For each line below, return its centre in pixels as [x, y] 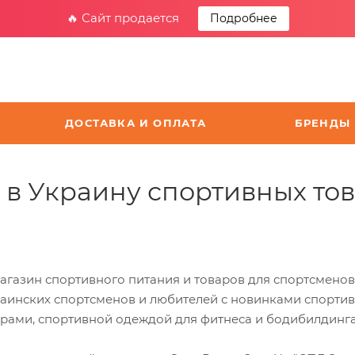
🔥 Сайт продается [124, 18]
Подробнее [243, 18]
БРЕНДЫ [323, 123]
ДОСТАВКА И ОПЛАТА [136, 123]
